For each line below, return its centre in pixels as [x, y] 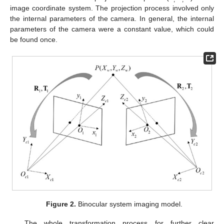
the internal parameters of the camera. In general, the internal [112, 18]
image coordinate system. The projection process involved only [112, 8]
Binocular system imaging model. [129, 204]
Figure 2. [61, 204]
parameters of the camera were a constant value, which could [112, 29]
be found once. [34, 39]
